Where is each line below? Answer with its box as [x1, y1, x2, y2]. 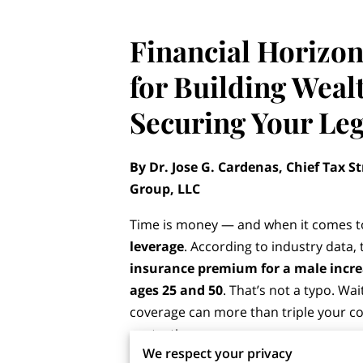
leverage [130, 237, 184, 255]
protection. [130, 324, 198, 343]
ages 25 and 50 [130, 280, 223, 299]
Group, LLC [130, 180, 200, 199]
